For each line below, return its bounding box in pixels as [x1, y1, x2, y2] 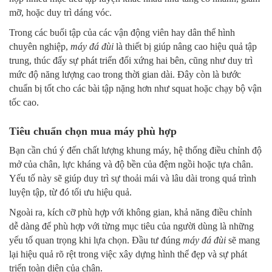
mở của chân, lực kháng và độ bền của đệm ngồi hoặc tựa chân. [9, 159, 253, 170]
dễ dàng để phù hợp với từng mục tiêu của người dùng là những [9, 221, 254, 232]
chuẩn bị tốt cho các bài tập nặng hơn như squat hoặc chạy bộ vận [9, 83, 262, 94]
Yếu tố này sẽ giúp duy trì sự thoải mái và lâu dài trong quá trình [9, 173, 256, 184]
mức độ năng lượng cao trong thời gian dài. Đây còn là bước [9, 69, 241, 80]
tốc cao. [9, 97, 39, 108]
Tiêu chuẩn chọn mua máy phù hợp [9, 125, 177, 138]
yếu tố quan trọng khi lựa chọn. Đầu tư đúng [9, 235, 183, 246]
